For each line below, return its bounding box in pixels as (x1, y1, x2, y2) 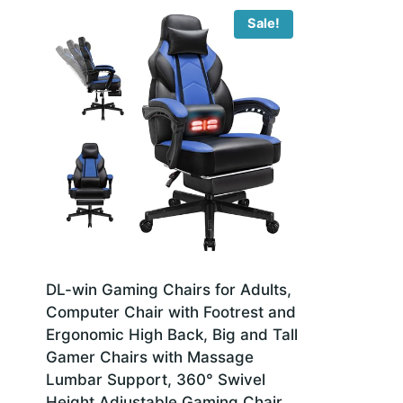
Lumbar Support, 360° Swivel (46, 370, 265, 389)
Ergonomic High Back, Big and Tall (46, 325, 298, 344)
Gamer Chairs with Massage (46, 347, 254, 366)
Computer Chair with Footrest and (46, 302, 296, 321)
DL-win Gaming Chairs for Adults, (46, 280, 291, 299)
